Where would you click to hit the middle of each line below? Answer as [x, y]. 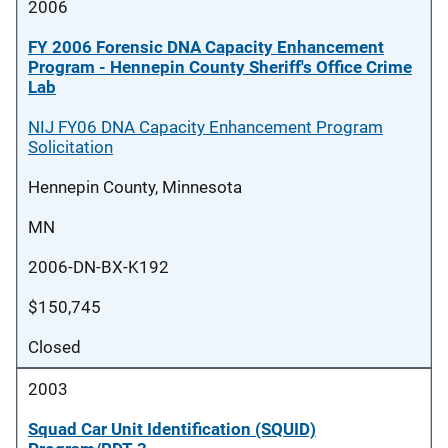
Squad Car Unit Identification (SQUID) [172, 429]
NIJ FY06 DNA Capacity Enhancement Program [205, 127]
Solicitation [70, 147]
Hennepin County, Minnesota [135, 187]
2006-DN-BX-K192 [98, 267]
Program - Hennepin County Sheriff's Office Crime [220, 67]
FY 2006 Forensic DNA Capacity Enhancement [206, 47]
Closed [54, 347]
